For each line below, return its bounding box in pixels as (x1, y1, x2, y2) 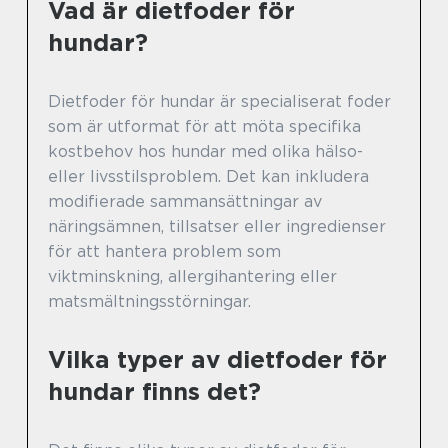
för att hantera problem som (48, 242, 281, 262)
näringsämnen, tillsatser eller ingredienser (48, 217, 386, 237)
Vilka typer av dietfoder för (48, 345, 387, 375)
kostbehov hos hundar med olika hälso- (48, 142, 363, 162)
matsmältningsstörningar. (48, 292, 251, 312)
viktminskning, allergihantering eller (48, 267, 337, 287)
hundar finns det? (48, 377, 261, 407)
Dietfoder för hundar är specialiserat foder (48, 92, 391, 112)
